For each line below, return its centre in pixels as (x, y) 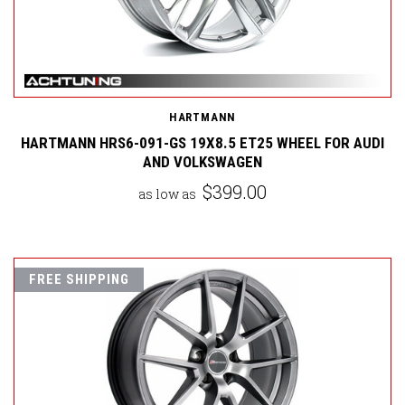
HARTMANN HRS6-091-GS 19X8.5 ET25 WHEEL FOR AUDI (202, 143)
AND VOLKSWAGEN (202, 162)
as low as (169, 194)
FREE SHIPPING (79, 280)
